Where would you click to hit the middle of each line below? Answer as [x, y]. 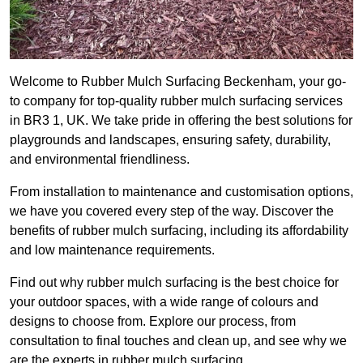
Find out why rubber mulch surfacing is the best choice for [174, 283]
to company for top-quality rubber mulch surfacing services [176, 101]
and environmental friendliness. [100, 160]
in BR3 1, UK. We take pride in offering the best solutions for [181, 121]
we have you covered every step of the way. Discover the [172, 211]
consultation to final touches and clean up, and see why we [178, 341]
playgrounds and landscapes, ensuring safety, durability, [170, 140]
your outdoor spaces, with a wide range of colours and [164, 302]
